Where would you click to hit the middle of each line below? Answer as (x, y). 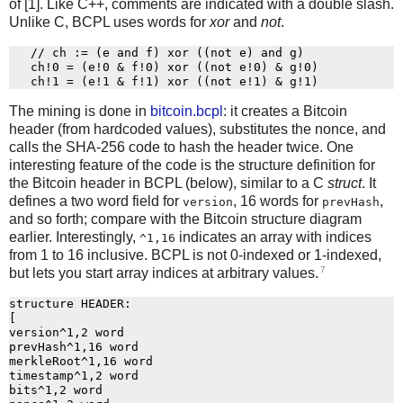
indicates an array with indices (273, 237)
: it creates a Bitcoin (285, 112)
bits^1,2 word (56, 390)
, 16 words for (278, 201)
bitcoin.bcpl (187, 112)
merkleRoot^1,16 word (81, 362)
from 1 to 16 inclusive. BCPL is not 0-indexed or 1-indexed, (195, 255)
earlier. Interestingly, (74, 237)
